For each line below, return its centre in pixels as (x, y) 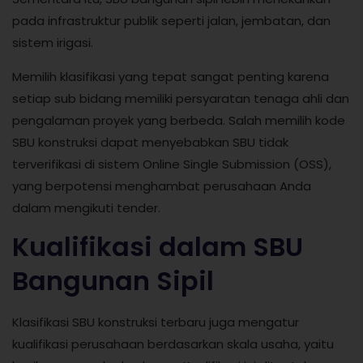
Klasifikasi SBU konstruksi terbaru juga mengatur (156, 322)
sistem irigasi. (53, 43)
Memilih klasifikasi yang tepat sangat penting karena (171, 76)
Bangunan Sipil (113, 281)
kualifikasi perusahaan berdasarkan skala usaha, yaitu (173, 344)
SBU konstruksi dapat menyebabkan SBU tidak (150, 142)
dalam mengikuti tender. (86, 207)
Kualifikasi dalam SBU (158, 247)
